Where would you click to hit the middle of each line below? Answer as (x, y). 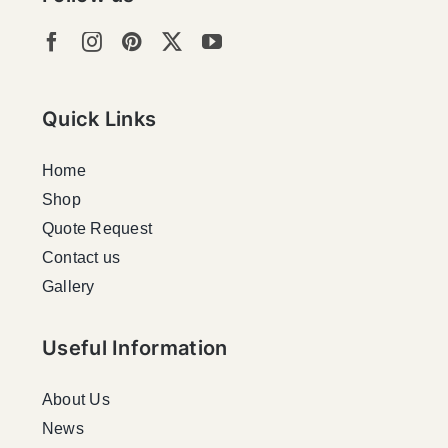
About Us (76, 399)
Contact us (81, 257)
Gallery (68, 286)
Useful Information (135, 347)
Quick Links (99, 118)
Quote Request (97, 228)
